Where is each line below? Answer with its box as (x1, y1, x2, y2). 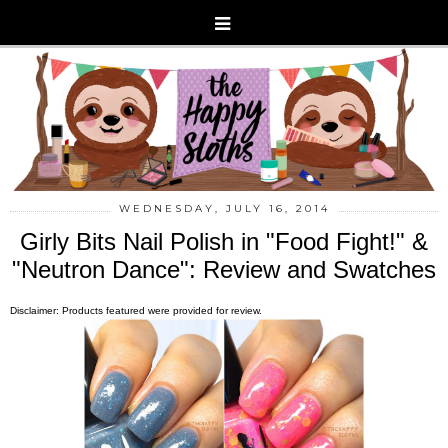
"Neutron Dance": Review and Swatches (12, 255, 436, 283)
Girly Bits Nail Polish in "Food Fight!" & (20, 227, 428, 255)
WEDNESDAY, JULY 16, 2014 (118, 201, 330, 215)
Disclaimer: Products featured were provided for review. (10, 304, 262, 316)
